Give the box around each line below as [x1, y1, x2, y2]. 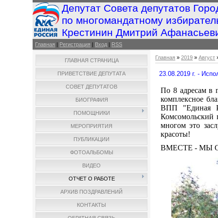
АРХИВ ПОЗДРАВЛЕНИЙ [60, 189, 123, 195]
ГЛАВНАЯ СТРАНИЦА [64, 57, 119, 63]
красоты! [161, 129, 191, 138]
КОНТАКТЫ [77, 202, 107, 208]
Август [199, 54, 216, 60]
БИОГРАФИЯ [75, 97, 108, 103]
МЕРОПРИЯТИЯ [71, 123, 113, 129]
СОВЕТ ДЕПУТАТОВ [66, 84, 118, 90]
